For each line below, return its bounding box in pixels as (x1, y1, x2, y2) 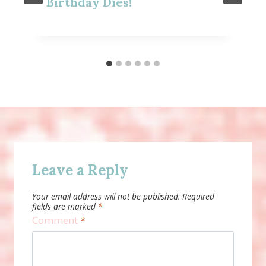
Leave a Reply (32, 161, 128, 180)
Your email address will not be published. (32, 191, 180, 202)
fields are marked (32, 201, 98, 213)
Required (182, 191, 214, 202)
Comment (32, 213, 80, 227)
